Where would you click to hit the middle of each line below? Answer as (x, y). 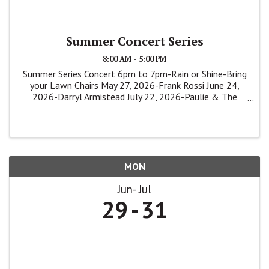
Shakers (134, 108)
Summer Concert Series (134, 41)
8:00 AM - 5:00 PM (134, 59)
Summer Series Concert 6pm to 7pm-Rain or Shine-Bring (134, 74)
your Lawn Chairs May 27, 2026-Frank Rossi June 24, (134, 86)
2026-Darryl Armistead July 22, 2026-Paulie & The (134, 97)
